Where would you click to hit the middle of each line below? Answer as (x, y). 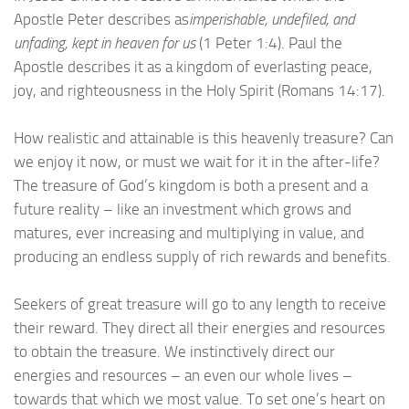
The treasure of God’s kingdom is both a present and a (191, 185)
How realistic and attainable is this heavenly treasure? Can (204, 137)
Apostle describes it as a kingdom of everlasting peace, (193, 66)
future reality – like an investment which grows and (183, 209)
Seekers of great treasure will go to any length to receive (200, 304)
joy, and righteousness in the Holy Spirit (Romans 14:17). (201, 90)
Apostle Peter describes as (101, 19)
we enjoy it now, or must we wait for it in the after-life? (197, 161)
